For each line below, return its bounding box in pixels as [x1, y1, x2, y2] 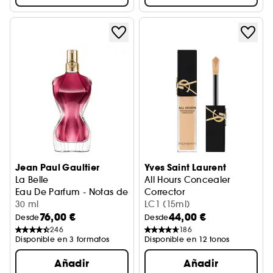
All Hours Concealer [144, 174, 230, 185]
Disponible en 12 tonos [144, 235, 230, 244]
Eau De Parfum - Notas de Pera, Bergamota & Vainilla [15, 186, 249, 197]
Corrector [144, 186, 185, 197]
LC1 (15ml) [144, 199, 190, 210]
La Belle [15, 174, 49, 185]
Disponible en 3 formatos [15, 235, 110, 244]
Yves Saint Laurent [144, 161, 227, 174]
